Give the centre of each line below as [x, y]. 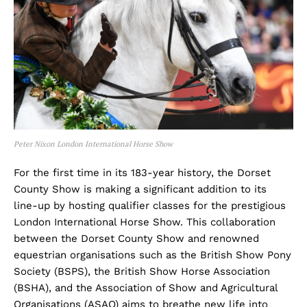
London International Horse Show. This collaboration [145, 222]
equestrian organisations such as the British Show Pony [152, 255]
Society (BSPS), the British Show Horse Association [142, 271]
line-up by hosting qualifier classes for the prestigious [150, 205]
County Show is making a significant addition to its [140, 189]
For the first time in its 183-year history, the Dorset [142, 172]
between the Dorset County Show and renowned [136, 238]
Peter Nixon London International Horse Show [93, 144]
